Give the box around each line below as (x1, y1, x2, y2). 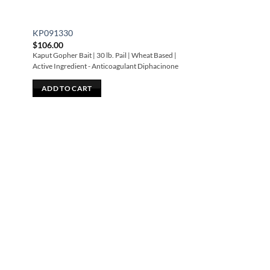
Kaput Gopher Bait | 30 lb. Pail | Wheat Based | (33, 51, 177, 60)
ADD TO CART (41, 84, 92, 92)
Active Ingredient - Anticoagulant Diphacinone (33, 62, 179, 71)
